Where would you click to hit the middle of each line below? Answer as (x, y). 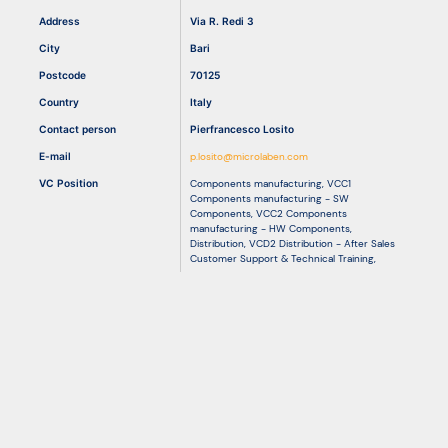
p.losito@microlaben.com (249, 156)
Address (59, 20)
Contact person (77, 128)
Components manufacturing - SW (269, 198)
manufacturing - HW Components (270, 228)
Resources (55, 57)
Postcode (62, 74)
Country (59, 101)
